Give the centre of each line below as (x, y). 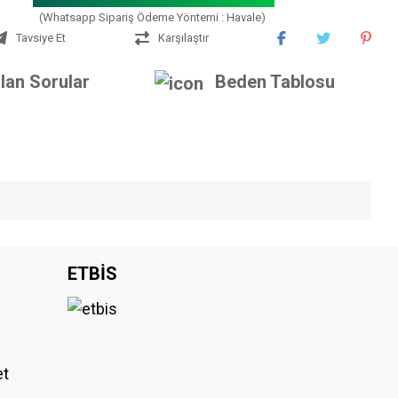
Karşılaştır (183, 38)
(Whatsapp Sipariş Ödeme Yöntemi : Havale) (152, 17)
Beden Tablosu (275, 82)
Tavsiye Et (40, 38)
